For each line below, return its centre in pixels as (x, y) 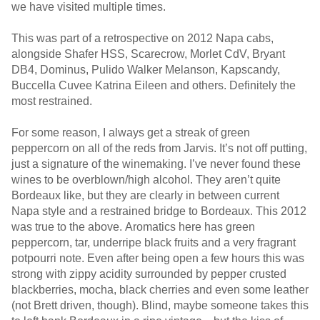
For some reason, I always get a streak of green (131, 132)
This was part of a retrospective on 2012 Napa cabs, (142, 38)
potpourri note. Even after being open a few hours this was (158, 258)
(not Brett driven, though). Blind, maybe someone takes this (160, 305)
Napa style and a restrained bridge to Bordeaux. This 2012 (159, 211)
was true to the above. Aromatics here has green (133, 227)
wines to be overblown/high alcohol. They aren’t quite (146, 180)
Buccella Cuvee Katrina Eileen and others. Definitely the (154, 85)
